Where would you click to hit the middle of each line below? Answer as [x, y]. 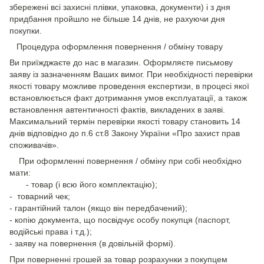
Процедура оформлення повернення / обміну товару [116, 46]
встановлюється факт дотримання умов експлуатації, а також [128, 98]
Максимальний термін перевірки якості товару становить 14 [125, 121]
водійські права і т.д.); [51, 231]
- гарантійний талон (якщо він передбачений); [98, 208]
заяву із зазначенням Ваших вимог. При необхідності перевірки [131, 74]
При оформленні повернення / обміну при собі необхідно [126, 161]
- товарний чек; [40, 196]
